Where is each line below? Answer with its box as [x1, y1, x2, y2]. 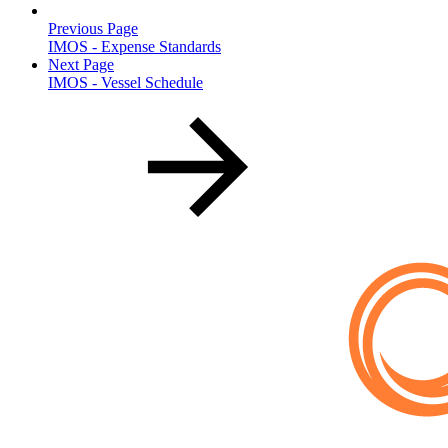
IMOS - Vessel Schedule [48, 74, 203, 92]
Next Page [48, 56, 114, 74]
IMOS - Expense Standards [48, 38, 221, 56]
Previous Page [48, 20, 138, 38]
